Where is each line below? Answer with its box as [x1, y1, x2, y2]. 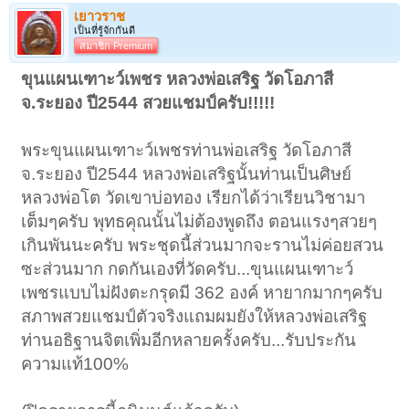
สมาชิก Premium [79, 40, 152, 52]
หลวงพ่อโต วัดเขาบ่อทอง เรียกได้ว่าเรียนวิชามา [21, 188, 366, 208]
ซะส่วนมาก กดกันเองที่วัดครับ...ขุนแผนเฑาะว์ [21, 259, 354, 279]
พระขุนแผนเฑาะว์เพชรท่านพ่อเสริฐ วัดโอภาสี [21, 141, 352, 161]
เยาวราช [74, 9, 125, 25]
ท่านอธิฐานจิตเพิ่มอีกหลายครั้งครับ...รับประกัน [21, 330, 357, 351]
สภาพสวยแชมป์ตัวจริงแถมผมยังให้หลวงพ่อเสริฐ [21, 307, 368, 327]
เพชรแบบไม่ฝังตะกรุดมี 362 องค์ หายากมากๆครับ [21, 283, 383, 303]
